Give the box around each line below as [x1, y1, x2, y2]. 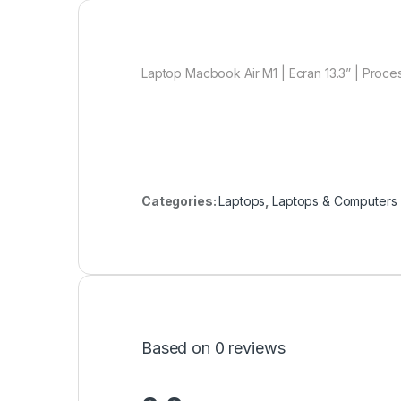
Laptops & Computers [272, 192, 397, 209]
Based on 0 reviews [141, 337, 286, 357]
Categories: [141, 192, 219, 209]
